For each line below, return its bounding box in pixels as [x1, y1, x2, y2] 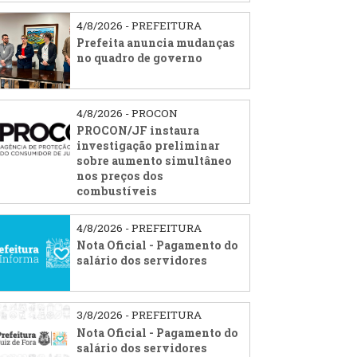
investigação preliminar [76, 137, 221, 153]
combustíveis [76, 182, 158, 198]
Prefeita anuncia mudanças [76, 34, 236, 50]
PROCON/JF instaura [76, 122, 200, 138]
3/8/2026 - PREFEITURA [76, 308, 202, 323]
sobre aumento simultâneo [76, 152, 233, 168]
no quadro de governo [76, 49, 203, 65]
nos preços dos [76, 167, 164, 183]
